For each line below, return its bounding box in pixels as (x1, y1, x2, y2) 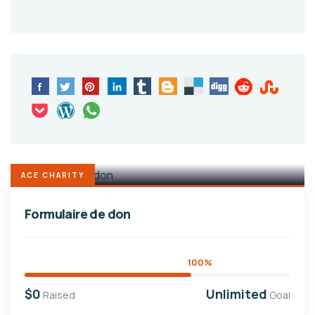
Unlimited (206, 285, 267, 303)
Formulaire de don (25, 205, 131, 223)
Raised (43, 288, 75, 302)
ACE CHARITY (21, 170, 84, 181)
